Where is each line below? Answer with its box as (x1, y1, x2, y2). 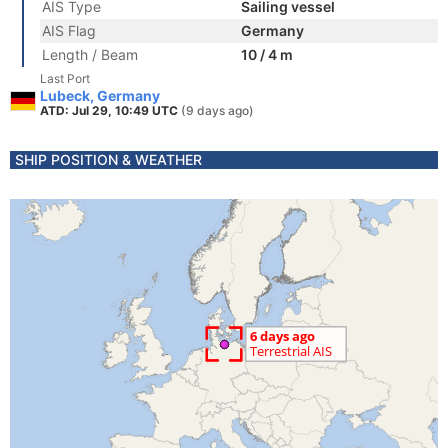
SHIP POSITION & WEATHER (15, 151, 202, 168)
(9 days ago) (181, 103, 254, 118)
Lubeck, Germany (40, 87, 160, 104)
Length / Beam (42, 46, 138, 63)
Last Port (40, 71, 90, 86)
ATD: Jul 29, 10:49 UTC (40, 103, 181, 118)
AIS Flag (42, 22, 96, 39)
